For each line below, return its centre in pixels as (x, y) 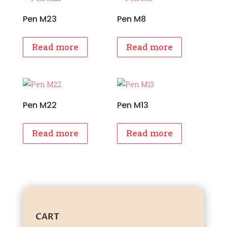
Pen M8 (132, 19)
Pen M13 (133, 105)
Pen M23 (40, 19)
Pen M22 (40, 105)
